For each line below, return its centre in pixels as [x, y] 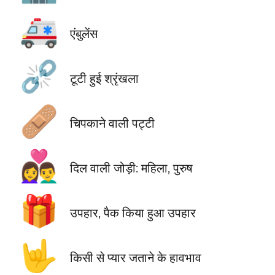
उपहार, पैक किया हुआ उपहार [133, 213]
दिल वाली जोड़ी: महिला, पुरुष [131, 168]
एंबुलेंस [83, 33]
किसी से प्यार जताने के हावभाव [135, 258]
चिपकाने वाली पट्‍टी [112, 123]
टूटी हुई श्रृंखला [104, 79]
